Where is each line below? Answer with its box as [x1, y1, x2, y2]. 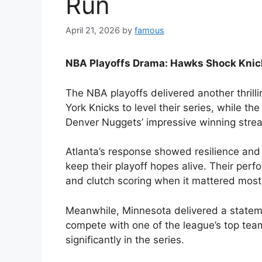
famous [135, 25, 164, 36]
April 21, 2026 [65, 25, 120, 36]
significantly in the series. [65, 233, 184, 246]
